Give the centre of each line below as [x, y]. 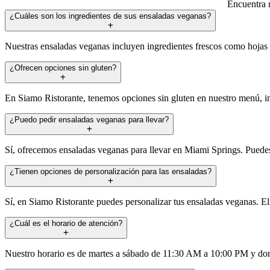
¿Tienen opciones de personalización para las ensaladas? [111, 171]
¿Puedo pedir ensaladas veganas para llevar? [89, 119]
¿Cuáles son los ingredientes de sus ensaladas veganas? [110, 16]
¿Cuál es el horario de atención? [66, 223]
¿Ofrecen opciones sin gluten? [63, 67]
